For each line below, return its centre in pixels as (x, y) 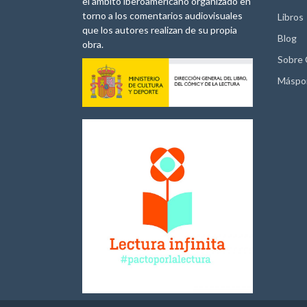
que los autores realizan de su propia (160, 30)
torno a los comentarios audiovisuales (162, 15)
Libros (291, 17)
